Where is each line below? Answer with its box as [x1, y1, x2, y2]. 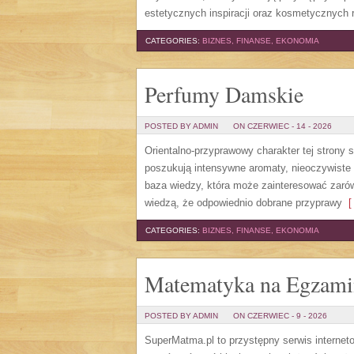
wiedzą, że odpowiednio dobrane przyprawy [145, 197, 342, 209]
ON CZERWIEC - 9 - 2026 [233, 311, 327, 320]
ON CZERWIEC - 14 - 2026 [233, 122, 332, 130]
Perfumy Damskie [145, 79, 303, 109]
